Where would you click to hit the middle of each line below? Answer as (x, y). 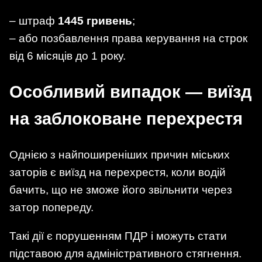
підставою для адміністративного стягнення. (125, 254)
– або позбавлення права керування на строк (128, 38)
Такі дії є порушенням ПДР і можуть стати (118, 236)
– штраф (34, 20)
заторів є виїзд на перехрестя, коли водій (118, 173)
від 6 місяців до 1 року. (68, 56)
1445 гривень (95, 20)
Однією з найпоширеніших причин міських (120, 155)
